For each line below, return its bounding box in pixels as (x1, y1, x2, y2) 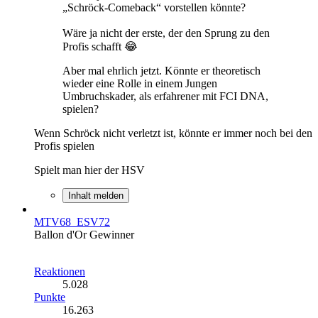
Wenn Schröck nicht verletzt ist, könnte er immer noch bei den (34, 126, 312, 139)
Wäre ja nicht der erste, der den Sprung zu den (62, 26, 270, 39)
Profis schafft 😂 (62, 40, 138, 53)
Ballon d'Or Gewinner (34, 228, 134, 241)
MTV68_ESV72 (34, 215, 110, 228)
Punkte (34, 290, 65, 303)
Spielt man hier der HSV (34, 163, 145, 176)
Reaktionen (34, 265, 85, 278)
